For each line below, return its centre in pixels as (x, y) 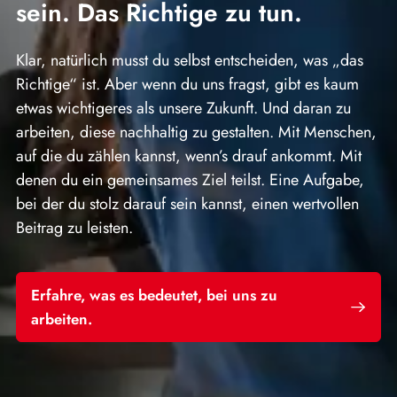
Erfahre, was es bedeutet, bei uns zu (154, 295)
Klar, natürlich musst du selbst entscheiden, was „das (190, 60)
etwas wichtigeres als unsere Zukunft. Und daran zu (183, 108)
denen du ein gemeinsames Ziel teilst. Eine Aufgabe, (190, 179)
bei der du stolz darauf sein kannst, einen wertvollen (187, 203)
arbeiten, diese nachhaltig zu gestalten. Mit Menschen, (196, 132)
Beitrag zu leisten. (77, 227)
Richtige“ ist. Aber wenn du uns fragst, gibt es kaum (187, 84)
